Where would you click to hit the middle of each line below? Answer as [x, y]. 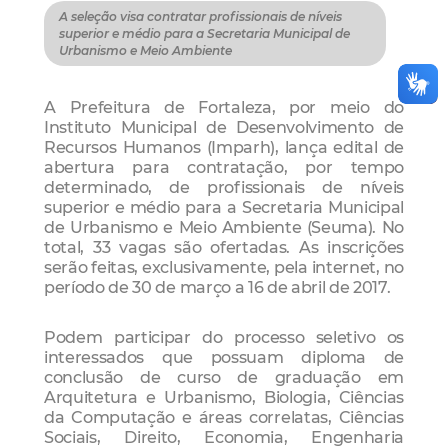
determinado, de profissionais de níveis [224, 187]
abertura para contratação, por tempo [224, 167]
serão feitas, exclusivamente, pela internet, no [224, 267]
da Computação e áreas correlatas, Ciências [224, 416]
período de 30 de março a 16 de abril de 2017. [217, 287]
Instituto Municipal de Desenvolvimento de [224, 127]
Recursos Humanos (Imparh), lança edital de [224, 147]
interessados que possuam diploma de [224, 356]
